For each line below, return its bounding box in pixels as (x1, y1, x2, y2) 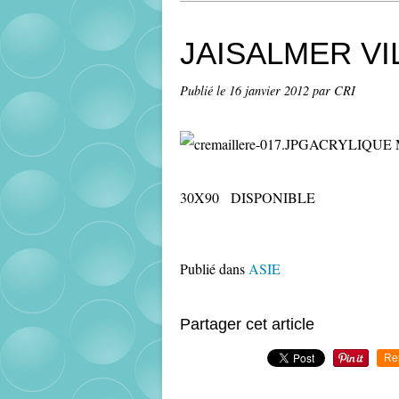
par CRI (313, 82, 355, 99)
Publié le (180, 82, 229, 99)
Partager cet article (180, 315, 314, 333)
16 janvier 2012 (229, 82, 313, 99)
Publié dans (180, 259, 245, 278)
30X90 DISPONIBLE (180, 188, 315, 207)
